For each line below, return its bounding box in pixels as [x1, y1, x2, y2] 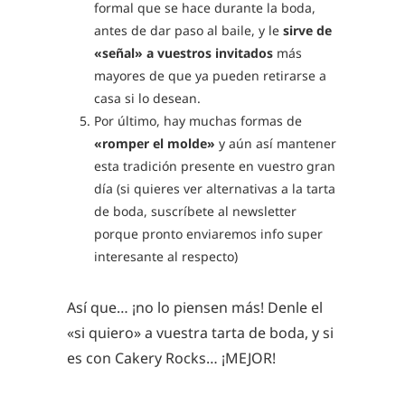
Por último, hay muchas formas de [94, 112, 302, 129]
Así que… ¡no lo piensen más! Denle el [67, 297, 323, 317]
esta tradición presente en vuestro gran [94, 157, 335, 174]
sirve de [283, 22, 332, 39]
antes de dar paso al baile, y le [94, 22, 283, 39]
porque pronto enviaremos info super [94, 225, 323, 242]
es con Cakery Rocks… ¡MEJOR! [67, 348, 276, 368]
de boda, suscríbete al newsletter [94, 202, 297, 220]
